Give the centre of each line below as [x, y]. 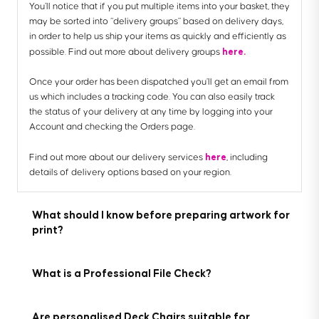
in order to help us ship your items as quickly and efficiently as [158, 36]
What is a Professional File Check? [122, 273]
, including [247, 157]
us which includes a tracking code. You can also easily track [152, 96]
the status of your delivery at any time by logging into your [151, 111]
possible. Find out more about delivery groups [126, 52]
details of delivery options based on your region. [131, 172]
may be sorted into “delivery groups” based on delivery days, [156, 21]
